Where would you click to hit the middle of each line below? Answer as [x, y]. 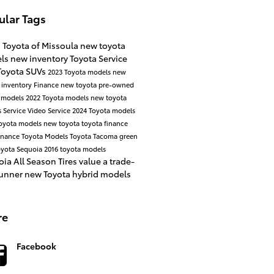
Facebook [36, 246]
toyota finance [104, 123]
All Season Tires [46, 161]
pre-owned [116, 85]
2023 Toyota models [80, 72]
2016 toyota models [75, 149]
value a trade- [106, 161]
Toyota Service [98, 58]
